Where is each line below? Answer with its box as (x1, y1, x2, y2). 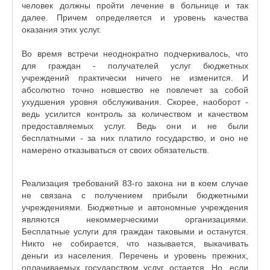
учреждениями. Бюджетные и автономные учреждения (22, 202, 248, 212)
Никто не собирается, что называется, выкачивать (22, 239, 248, 248)
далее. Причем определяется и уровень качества (22, 13, 248, 22)
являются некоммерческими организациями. (22, 215, 248, 224)
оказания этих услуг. (22, 25, 101, 34)
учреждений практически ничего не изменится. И (22, 73, 248, 83)
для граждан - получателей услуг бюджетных (22, 61, 248, 71)
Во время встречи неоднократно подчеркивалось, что (22, 49, 248, 58)
